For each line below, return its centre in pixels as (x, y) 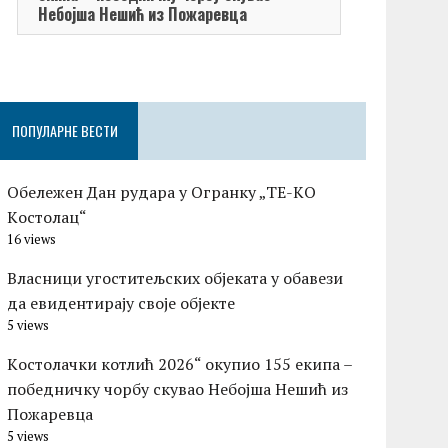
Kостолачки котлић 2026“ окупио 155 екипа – (180, 364)
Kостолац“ (47, 217)
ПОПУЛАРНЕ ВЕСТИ (65, 131)
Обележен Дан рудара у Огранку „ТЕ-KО (162, 192)
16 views (32, 240)
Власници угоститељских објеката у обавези (175, 278)
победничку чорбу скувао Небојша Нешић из (178, 389)
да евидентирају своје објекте (121, 303)
